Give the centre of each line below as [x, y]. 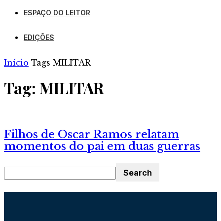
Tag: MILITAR [54, 87]
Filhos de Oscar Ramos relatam [92, 135]
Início [16, 62]
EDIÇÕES [39, 37]
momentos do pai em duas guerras [102, 147]
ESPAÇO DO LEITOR [57, 12]
